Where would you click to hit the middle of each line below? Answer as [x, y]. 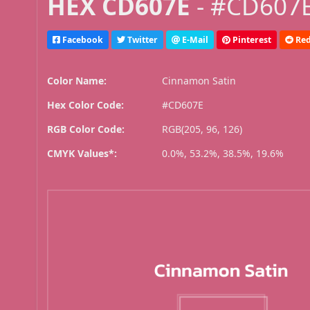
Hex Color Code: [86, 105]
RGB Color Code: [86, 129]
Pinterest [251, 39]
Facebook [82, 39]
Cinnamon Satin [199, 81]
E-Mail [194, 39]
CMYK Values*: [82, 154]
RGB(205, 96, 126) [202, 129]
